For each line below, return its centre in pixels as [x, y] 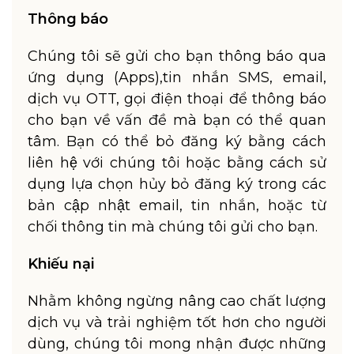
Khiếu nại [61, 264]
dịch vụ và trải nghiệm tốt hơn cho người [177, 322]
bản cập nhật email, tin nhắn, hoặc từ [177, 205]
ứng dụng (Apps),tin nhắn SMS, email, [177, 77]
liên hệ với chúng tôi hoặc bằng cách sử [177, 163]
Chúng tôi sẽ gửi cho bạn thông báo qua [177, 56]
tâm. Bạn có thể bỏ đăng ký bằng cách [177, 141]
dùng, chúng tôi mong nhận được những [177, 344]
